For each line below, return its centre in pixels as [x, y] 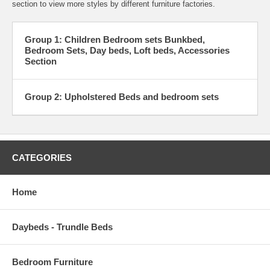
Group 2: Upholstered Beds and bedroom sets [122, 96]
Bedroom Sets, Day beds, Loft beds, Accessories [127, 50]
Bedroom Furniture [52, 262]
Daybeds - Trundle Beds [62, 227]
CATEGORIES [42, 157]
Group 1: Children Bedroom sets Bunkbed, [115, 39]
